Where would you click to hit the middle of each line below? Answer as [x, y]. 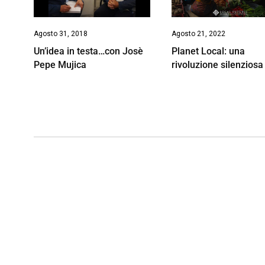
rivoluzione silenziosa [218, 64]
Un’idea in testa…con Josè [88, 51]
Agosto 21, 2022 [199, 33]
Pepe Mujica [60, 64]
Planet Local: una [209, 51]
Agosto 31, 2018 [61, 33]
